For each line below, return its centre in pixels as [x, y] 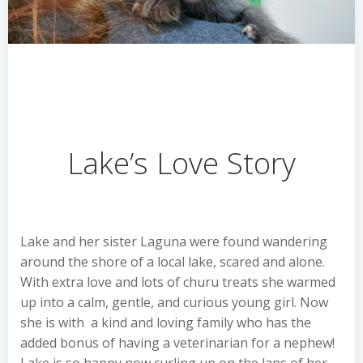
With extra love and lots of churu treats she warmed [178, 282]
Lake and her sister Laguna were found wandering [174, 241]
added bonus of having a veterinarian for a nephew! [177, 343]
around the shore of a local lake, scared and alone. [173, 262]
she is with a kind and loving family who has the [166, 322]
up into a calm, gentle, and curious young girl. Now [174, 302]
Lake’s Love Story [181, 163]
